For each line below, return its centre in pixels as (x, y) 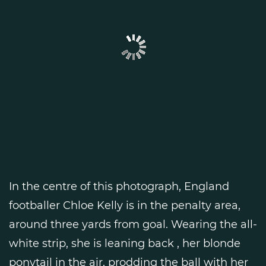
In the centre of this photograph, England (119, 186)
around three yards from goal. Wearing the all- (133, 224)
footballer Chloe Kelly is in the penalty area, (125, 205)
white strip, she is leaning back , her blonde (125, 243)
